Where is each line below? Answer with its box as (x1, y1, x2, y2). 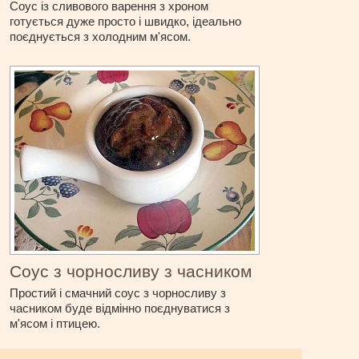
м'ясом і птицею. (10, 317, 101, 331)
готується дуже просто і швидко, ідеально (10, 14, 242, 29)
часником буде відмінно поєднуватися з (10, 301, 231, 316)
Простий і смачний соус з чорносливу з (10, 286, 227, 301)
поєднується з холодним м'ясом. (10, 30, 192, 44)
